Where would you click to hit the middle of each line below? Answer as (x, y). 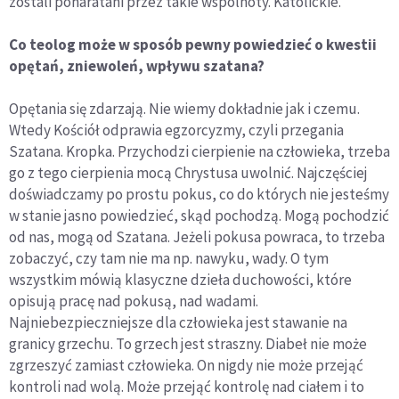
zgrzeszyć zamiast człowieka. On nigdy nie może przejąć (186, 366)
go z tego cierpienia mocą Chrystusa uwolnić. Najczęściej (188, 173)
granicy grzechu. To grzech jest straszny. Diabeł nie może (188, 344)
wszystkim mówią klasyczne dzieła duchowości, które (180, 280)
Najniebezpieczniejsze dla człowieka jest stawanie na (178, 323)
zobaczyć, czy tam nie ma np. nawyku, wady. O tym (169, 259)
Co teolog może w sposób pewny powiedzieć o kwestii (193, 45)
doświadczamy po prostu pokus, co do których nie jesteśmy (199, 195)
